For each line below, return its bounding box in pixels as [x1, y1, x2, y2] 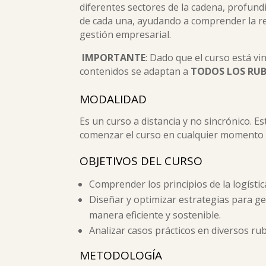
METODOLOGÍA [80, 248, 163, 263]
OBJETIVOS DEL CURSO [80, 153, 203, 169]
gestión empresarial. [80, 28, 172, 41]
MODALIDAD [80, 91, 147, 107]
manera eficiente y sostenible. [89, 208, 221, 221]
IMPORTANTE [82, 51, 146, 64]
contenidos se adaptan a [80, 65, 191, 78]
